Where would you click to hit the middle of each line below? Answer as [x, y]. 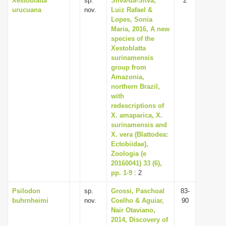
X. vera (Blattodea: [139, 134]
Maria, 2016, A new [140, 29]
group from [129, 67]
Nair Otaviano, [133, 210]
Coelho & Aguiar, [137, 201]
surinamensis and [139, 125]
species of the [133, 39]
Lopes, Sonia [132, 19]
